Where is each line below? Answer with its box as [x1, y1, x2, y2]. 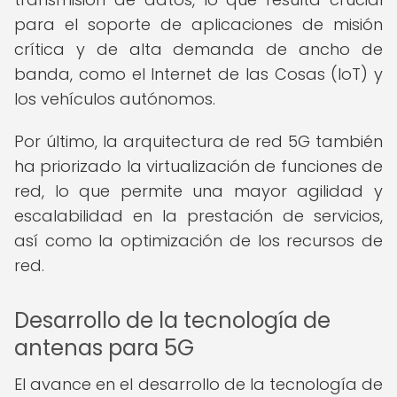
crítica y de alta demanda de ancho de [14, 38, 383, 60]
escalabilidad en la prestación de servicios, [14, 205, 383, 227]
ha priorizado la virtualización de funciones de [14, 155, 383, 177]
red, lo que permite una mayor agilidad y [14, 180, 383, 202]
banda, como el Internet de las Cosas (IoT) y [14, 63, 383, 85]
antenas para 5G [14, 333, 194, 362]
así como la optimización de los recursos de [14, 230, 383, 252]
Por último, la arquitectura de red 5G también [14, 130, 383, 152]
